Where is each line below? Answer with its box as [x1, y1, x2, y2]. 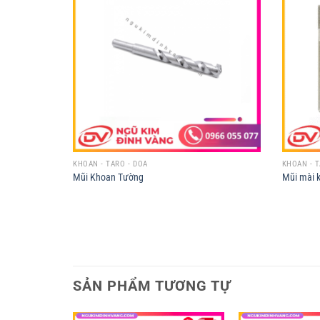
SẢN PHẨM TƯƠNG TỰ [73, 276, 231, 294]
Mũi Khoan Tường [73, 171, 144, 184]
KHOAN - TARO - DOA [73, 159, 148, 169]
